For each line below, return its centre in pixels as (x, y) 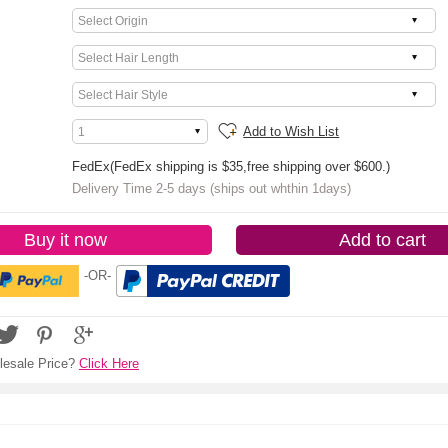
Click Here (109, 363)
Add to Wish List (291, 131)
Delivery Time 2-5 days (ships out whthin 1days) (211, 188)
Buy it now (66, 240)
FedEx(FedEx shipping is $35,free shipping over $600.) (230, 166)
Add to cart (382, 240)
